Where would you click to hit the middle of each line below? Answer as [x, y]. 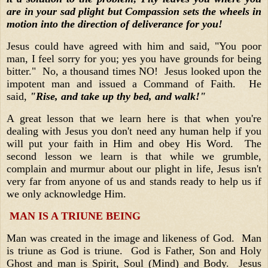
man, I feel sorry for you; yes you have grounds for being [134, 59]
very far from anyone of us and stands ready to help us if [134, 181]
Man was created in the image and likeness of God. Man [134, 238]
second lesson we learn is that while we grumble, [134, 156]
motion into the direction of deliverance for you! [115, 24]
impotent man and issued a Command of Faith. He [134, 84]
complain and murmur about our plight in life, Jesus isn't [134, 168]
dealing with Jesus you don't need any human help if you [134, 131]
